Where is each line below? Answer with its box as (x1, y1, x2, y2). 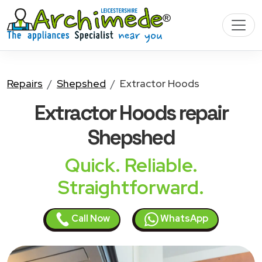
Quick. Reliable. (64, 153, 198, 178)
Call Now (70, 212, 110, 225)
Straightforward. (58, 175, 204, 200)
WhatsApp (158, 212, 208, 225)
